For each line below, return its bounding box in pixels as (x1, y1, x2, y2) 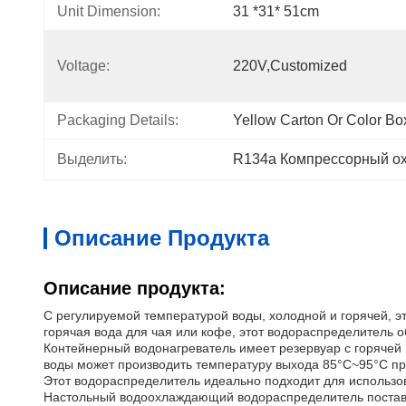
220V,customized (233, 58, 347, 73)
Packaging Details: (57, 112, 179, 128)
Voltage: (57, 58, 110, 73)
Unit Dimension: (57, 4, 160, 19)
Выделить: (57, 151, 127, 167)
